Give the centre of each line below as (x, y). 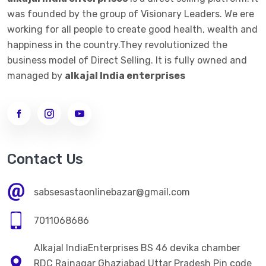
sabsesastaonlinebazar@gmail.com (112, 192)
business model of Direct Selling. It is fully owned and (127, 60)
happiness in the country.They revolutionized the (117, 45)
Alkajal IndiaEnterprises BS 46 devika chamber (137, 248)
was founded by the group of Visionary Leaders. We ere (131, 14)
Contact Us (45, 159)
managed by (36, 75)
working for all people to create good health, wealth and (132, 29)
